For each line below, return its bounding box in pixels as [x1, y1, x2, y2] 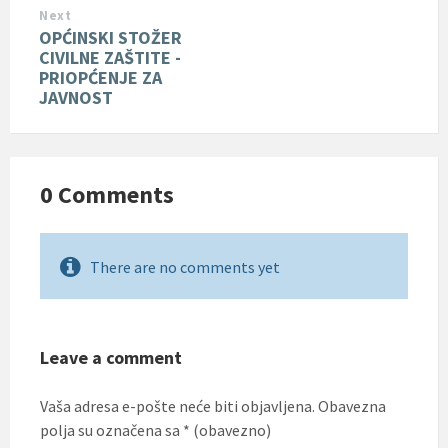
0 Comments [40, 178, 174, 210]
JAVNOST [39, 85, 113, 109]
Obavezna [318, 395, 386, 416]
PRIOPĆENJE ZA [39, 65, 162, 89]
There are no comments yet [90, 256, 280, 277]
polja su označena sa [40, 419, 183, 440]
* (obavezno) [183, 419, 271, 440]
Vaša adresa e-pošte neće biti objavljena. [40, 395, 315, 416]
